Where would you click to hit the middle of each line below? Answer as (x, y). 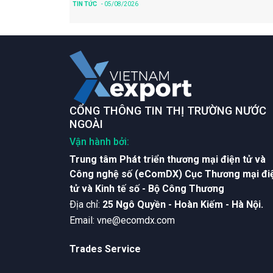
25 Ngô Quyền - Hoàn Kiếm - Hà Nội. (183, 204)
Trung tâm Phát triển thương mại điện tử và (168, 159)
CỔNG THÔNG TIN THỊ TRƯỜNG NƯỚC (168, 111)
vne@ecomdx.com (136, 220)
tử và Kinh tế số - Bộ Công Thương (147, 188)
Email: (83, 220)
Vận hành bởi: (99, 141)
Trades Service (105, 249)
